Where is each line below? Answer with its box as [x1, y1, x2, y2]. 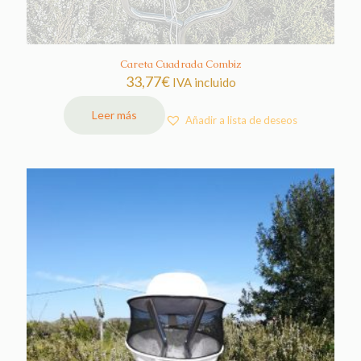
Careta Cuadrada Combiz [119, 56, 242, 71]
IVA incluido [172, 74, 236, 89]
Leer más [92, 107, 137, 122]
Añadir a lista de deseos [185, 114, 297, 127]
